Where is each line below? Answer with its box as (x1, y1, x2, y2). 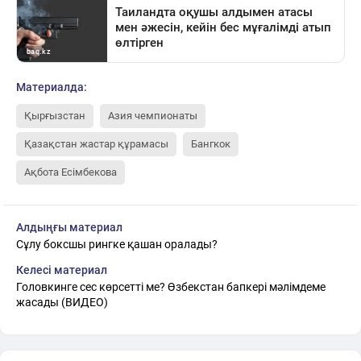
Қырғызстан (24, 110, 85, 122)
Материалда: (16, 81, 87, 94)
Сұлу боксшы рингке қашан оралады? (16, 238, 218, 251)
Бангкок (191, 138, 230, 151)
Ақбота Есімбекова (24, 166, 117, 179)
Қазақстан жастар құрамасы (24, 138, 168, 151)
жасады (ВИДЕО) (16, 296, 108, 309)
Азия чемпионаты (108, 110, 197, 122)
